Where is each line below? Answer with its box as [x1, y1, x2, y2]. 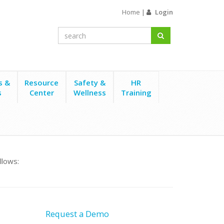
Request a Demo [45, 208, 111, 219]
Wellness [73, 87, 106, 97]
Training [120, 87, 151, 97]
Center [29, 87, 54, 97]
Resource [24, 77, 59, 87]
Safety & [73, 77, 105, 87]
